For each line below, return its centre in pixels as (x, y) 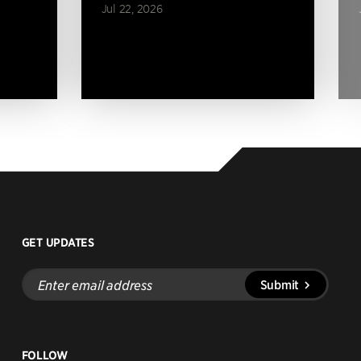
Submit (279, 284)
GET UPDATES (58, 242)
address (41, 301)
